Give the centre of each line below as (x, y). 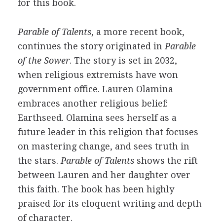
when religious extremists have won (98, 75)
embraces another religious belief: (92, 103)
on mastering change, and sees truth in (103, 146)
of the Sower (43, 60)
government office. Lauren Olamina (95, 89)
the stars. (39, 161)
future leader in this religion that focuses (108, 132)
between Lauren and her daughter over (104, 175)
